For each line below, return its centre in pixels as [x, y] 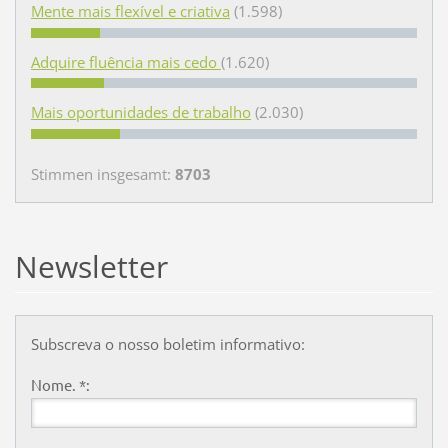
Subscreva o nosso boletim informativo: [167, 344]
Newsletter [91, 267]
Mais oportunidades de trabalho [140, 112]
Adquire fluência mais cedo [125, 61]
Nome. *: [60, 384]
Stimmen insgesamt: [102, 174]
